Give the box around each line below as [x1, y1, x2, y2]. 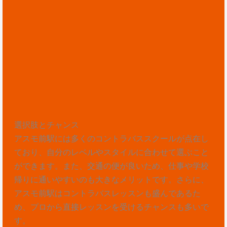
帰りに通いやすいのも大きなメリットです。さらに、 [14, 174, 209, 184]
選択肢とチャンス [14, 119, 79, 130]
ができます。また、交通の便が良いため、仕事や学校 [14, 160, 209, 171]
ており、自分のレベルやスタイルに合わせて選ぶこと [14, 146, 209, 157]
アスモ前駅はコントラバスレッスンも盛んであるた [14, 187, 201, 198]
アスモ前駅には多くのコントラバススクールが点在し [14, 133, 209, 143]
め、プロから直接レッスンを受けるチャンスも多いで [14, 201, 209, 212]
